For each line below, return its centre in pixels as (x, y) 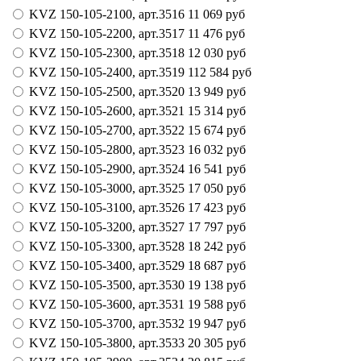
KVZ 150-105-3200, (84, 226)
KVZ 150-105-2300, (84, 52)
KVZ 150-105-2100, (84, 14)
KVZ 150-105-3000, (84, 188)
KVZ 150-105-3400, (84, 265)
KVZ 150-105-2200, (84, 33)
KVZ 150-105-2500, (84, 91)
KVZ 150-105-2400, (84, 72)
